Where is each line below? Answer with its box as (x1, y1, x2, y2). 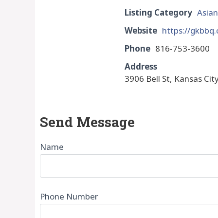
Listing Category (125, 7, 192, 18)
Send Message (40, 113, 135, 131)
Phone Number (40, 191, 98, 202)
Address (125, 61, 157, 72)
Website (125, 25, 157, 36)
